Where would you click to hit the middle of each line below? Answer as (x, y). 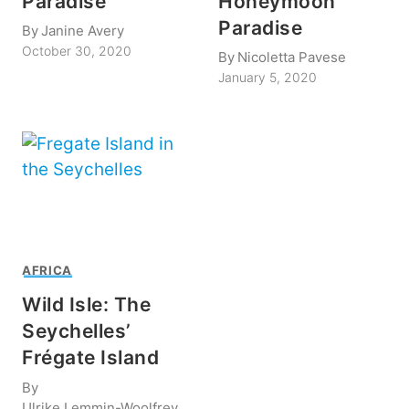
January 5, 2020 (267, 78)
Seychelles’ (76, 331)
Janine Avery (83, 31)
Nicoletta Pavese (292, 58)
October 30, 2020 (77, 51)
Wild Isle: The (87, 305)
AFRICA (47, 270)
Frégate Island (91, 358)
